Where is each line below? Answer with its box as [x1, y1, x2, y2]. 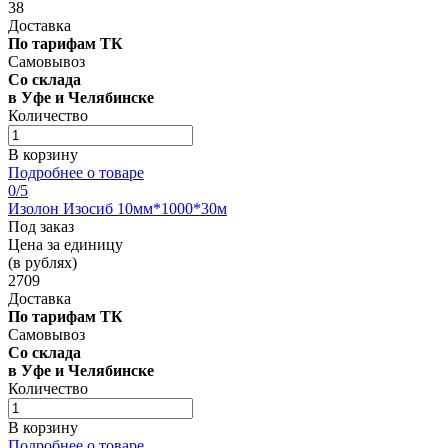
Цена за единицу [8, 235, 123, 253]
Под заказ [8, 217, 74, 235]
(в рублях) [8, 253, 77, 271]
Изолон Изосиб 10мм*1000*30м [8, 199, 227, 217]
